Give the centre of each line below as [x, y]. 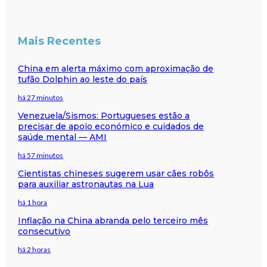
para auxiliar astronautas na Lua [86, 184]
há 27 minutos [41, 97]
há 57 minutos [41, 155]
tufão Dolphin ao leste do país [83, 79]
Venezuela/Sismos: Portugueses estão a [104, 115]
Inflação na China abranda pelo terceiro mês [113, 220]
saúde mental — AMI [63, 137]
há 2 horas [35, 249]
